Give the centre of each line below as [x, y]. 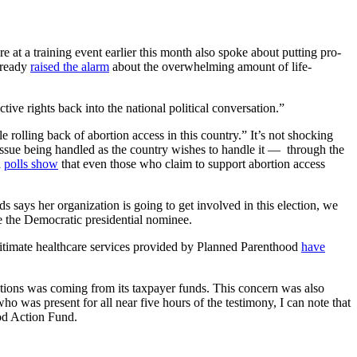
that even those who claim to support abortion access [192, 163]
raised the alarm [70, 66]
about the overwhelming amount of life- [210, 66]
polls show [31, 163]
